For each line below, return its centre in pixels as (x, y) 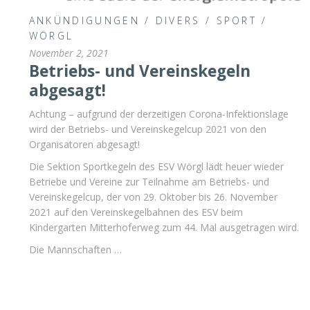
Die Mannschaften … (75, 249)
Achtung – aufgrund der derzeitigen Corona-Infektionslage (158, 114)
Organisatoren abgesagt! (84, 145)
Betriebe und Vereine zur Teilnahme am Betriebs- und (149, 182)
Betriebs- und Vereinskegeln (139, 71)
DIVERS (178, 20)
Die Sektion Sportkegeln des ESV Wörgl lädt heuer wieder (156, 167)
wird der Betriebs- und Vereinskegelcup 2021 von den (147, 129)
